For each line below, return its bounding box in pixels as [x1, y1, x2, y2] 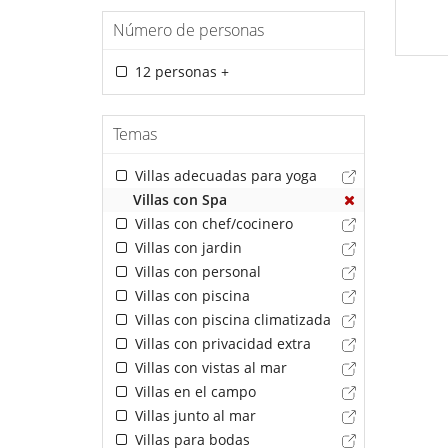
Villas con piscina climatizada [130, 310, 331, 330]
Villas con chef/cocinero [130, 214, 293, 234]
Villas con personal [130, 262, 261, 282]
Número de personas [113, 19, 264, 42]
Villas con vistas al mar [130, 358, 287, 378]
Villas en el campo [130, 382, 256, 402]
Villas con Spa [133, 190, 227, 210]
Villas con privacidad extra [130, 334, 311, 354]
